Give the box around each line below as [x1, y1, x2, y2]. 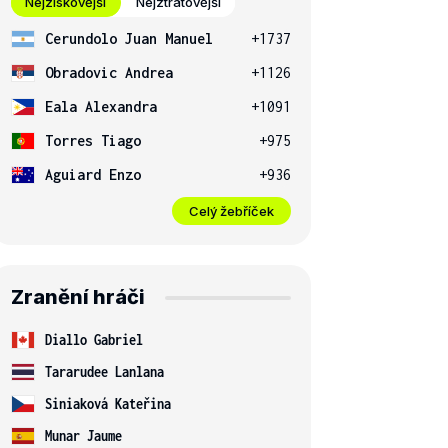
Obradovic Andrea [45, 64, 173, 81]
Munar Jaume [45, 427, 122, 444]
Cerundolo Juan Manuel [45, 30, 213, 47]
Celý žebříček [189, 202, 274, 219]
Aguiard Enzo [45, 166, 141, 183]
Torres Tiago [45, 132, 141, 149]
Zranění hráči [11, 285, 145, 309]
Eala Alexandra [45, 98, 157, 115]
